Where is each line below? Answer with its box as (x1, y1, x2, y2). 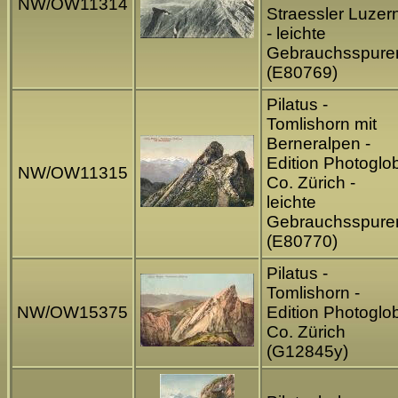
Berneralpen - (267, 134, 370, 154)
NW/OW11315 (17, 163, 128, 183)
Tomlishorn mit (267, 115, 377, 134)
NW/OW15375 (17, 303, 128, 322)
